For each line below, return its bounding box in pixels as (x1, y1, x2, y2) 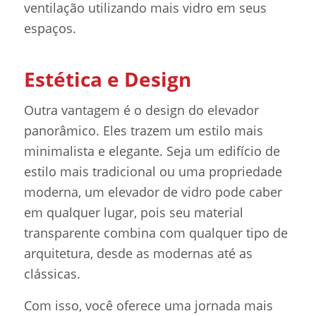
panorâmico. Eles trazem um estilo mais (23, 122, 263, 140)
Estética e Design (23, 65, 191, 92)
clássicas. (23, 265, 80, 283)
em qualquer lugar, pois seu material (23, 204, 243, 221)
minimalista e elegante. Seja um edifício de (23, 142, 280, 160)
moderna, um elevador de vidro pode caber (23, 183, 282, 201)
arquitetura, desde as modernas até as (23, 245, 253, 262)
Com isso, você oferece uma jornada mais (23, 296, 273, 314)
